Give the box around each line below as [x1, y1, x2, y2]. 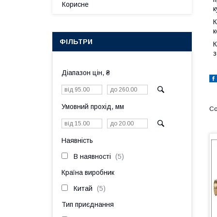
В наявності [74, 153, 111, 160]
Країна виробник [62, 169, 114, 176]
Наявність [62, 137, 93, 144]
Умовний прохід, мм [62, 103, 124, 110]
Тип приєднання [62, 201, 114, 208]
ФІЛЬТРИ [60, 38, 93, 46]
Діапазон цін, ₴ [62, 69, 110, 77]
